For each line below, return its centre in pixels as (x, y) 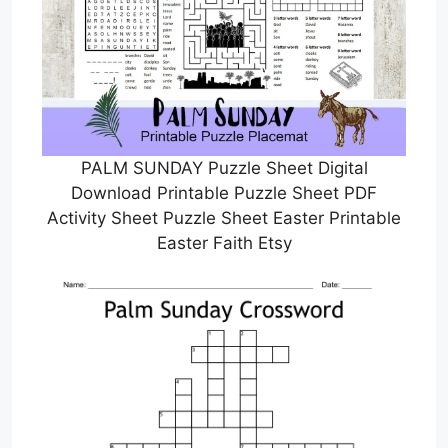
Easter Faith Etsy (224, 242)
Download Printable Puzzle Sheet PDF (224, 192)
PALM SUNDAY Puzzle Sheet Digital (224, 167)
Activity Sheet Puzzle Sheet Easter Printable (224, 217)
